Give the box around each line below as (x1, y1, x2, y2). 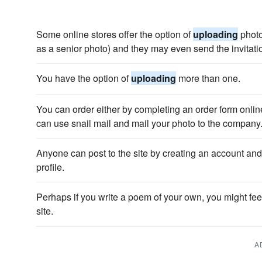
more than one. (176, 71, 240, 85)
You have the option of (36, 71, 131, 85)
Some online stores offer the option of (36, 27, 193, 41)
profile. (36, 160, 64, 174)
